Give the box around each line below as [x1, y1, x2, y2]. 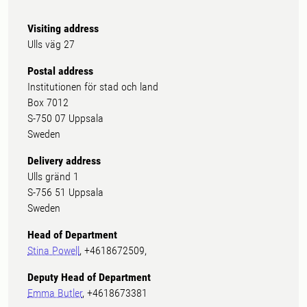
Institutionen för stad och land [27, 79, 158, 93]
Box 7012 [27, 95, 69, 109]
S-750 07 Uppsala [27, 111, 103, 125]
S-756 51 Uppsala [27, 185, 103, 199]
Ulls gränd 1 [27, 169, 82, 183]
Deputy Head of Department [27, 270, 151, 284]
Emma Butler [27, 286, 82, 299]
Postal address [27, 64, 93, 77]
